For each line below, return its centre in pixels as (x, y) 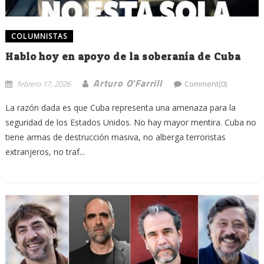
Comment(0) (205, 83)
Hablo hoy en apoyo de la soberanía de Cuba (123, 56)
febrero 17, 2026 (44, 83)
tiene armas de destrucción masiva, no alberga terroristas (115, 137)
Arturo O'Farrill (127, 83)
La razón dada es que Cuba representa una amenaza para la (120, 107)
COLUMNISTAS (39, 36)
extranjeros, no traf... (45, 151)
